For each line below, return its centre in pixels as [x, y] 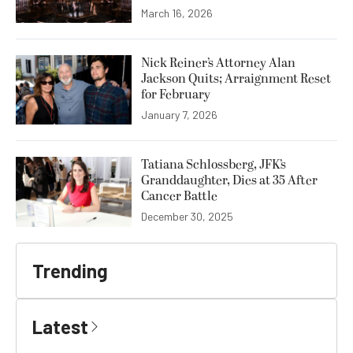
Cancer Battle [179, 197]
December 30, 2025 [187, 217]
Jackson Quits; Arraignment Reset [236, 79]
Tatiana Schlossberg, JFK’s [214, 165]
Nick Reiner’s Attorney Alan [218, 63]
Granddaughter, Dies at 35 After [229, 181]
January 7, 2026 [179, 115]
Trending [70, 270]
